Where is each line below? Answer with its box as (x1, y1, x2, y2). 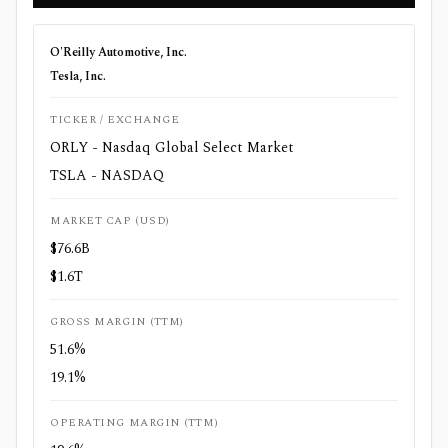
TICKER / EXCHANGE (50, 111, 180, 128)
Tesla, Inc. (50, 67, 106, 86)
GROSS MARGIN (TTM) (50, 313, 184, 330)
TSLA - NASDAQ (50, 165, 164, 186)
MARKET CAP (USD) (50, 212, 170, 229)
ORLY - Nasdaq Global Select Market (50, 137, 294, 158)
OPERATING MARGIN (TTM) (50, 414, 219, 431)
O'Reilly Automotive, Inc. (50, 43, 187, 62)
